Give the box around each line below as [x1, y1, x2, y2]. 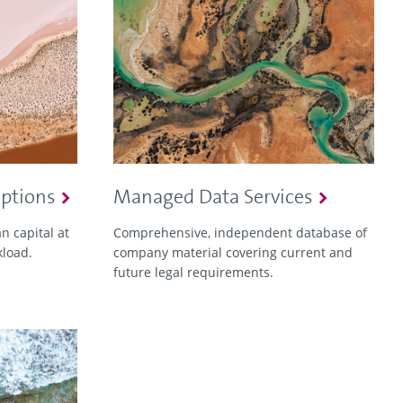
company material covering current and [113, 244, 353, 262]
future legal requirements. [113, 264, 273, 282]
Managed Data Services [113, 184, 312, 210]
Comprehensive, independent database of [113, 224, 367, 242]
